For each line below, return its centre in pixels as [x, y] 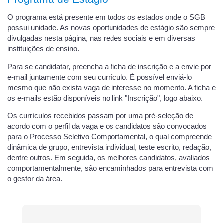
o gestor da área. [35, 178]
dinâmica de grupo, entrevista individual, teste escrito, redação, [109, 147]
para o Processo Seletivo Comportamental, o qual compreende [110, 137]
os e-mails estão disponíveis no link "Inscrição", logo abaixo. [105, 98]
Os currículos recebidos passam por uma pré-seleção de [100, 116]
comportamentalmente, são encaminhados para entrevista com [110, 168]
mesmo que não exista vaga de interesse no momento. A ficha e [111, 88]
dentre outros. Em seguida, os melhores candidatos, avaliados [109, 158]
